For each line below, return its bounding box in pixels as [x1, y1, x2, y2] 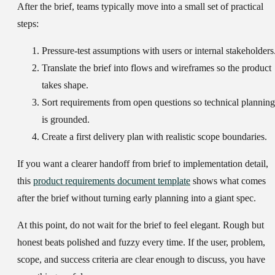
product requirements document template [33, 176, 190, 187]
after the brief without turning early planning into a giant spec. [17, 193, 256, 204]
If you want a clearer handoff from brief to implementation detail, [17, 158, 268, 169]
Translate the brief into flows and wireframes [42, 63, 214, 74]
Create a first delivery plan [42, 131, 144, 142]
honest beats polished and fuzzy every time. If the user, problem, [17, 237, 265, 248]
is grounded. [42, 114, 90, 125]
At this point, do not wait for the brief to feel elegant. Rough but [17, 220, 264, 231]
